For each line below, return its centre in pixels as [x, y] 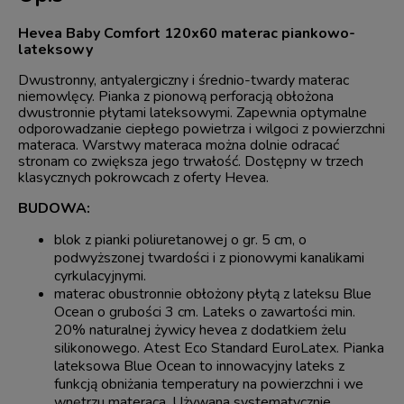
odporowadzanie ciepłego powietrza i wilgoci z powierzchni [202, 129]
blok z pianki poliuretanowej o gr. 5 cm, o [180, 240]
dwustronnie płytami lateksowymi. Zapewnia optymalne [193, 113]
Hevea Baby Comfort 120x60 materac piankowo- [187, 34]
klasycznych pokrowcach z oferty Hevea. [143, 178]
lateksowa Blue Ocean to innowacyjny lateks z [199, 367]
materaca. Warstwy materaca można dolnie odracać [179, 146]
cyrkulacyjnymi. [100, 276]
